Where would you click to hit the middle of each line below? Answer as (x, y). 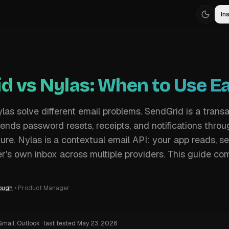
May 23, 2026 (97, 223)
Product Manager (44, 188)
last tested (60, 223)
